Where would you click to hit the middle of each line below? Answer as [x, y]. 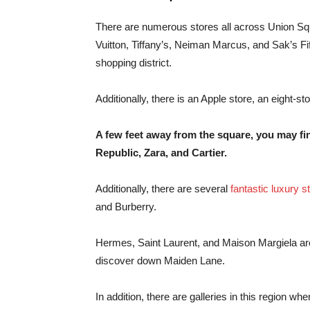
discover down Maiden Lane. [160, 261]
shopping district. [134, 63]
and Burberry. [126, 207]
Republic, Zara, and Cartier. [161, 153]
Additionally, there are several [163, 189]
